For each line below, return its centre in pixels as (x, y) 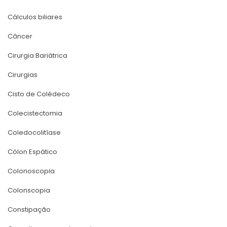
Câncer (20, 36)
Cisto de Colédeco (39, 94)
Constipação (29, 209)
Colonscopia (29, 190)
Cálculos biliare (35, 17)
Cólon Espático (32, 152)
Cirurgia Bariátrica (37, 55)
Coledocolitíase (34, 132)
